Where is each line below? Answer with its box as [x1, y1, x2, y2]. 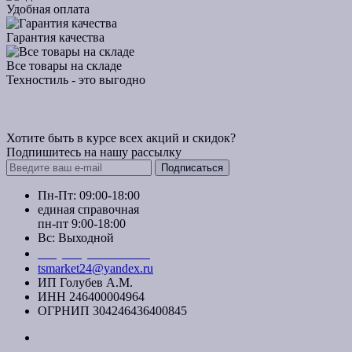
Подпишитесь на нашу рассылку [6, 145, 181, 159]
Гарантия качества [6, 30, 104, 44]
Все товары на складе [6, 58, 122, 72]
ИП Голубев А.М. [38, 275, 133, 289]
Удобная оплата [6, 2, 90, 16]
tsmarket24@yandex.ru [38, 261, 153, 275]
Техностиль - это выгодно [6, 72, 145, 86]
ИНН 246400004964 [38, 289, 145, 303]
